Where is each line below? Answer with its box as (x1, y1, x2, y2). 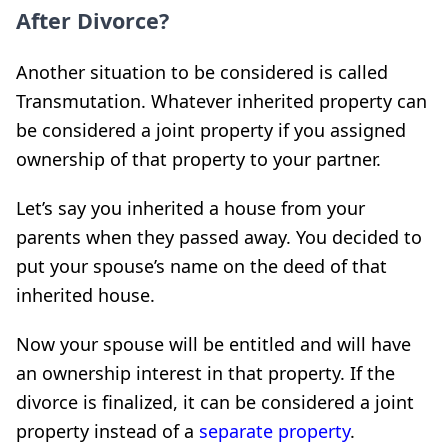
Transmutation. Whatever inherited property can (16, 88, 427, 113)
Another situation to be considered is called (16, 59, 388, 84)
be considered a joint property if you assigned (16, 117, 406, 142)
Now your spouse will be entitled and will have (16, 331, 411, 356)
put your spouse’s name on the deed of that (16, 253, 387, 278)
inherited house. (16, 282, 155, 307)
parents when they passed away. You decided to (16, 224, 422, 249)
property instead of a (16, 418, 199, 443)
